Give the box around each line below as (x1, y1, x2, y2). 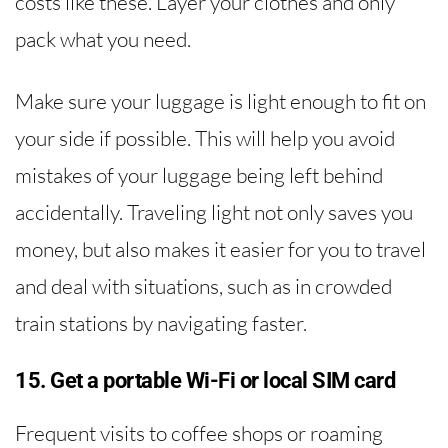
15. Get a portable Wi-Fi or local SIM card (15, 367, 395, 393)
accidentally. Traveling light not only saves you (15, 198, 413, 225)
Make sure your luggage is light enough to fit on (15, 87, 426, 114)
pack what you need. (15, 25, 191, 52)
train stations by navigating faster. (15, 309, 307, 336)
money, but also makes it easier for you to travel (15, 235, 426, 262)
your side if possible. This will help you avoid (15, 124, 395, 151)
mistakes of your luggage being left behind (15, 161, 383, 188)
